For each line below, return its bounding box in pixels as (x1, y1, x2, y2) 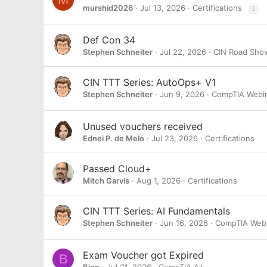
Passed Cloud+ (83, 163, 151, 175)
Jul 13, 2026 (140, 3, 185, 13)
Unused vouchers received (83, 120, 203, 132)
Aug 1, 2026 (136, 176, 181, 185)
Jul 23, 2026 (151, 133, 198, 143)
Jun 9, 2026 (160, 89, 204, 99)
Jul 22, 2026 (160, 47, 206, 57)
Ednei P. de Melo (83, 133, 144, 143)
